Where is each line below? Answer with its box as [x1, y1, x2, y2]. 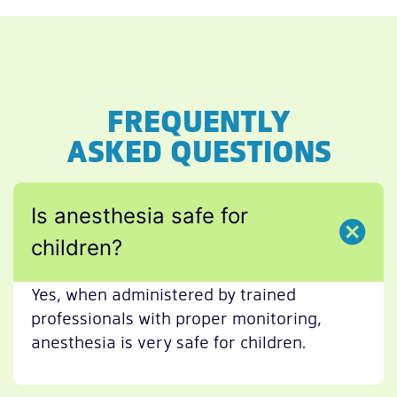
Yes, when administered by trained [31, 283, 296, 306]
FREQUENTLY [106, 98, 291, 142]
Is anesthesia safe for [31, 203, 248, 230]
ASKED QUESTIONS [66, 128, 331, 172]
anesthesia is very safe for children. [31, 331, 306, 354]
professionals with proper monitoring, [31, 307, 322, 330]
